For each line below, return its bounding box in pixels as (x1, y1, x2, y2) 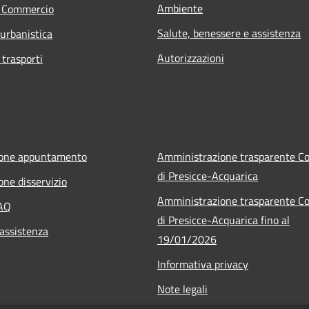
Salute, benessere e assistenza (157, 24, 301, 41)
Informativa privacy (157, 255, 248, 272)
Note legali (157, 280, 208, 297)
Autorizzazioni (157, 49, 224, 66)
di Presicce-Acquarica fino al (157, 211, 290, 228)
